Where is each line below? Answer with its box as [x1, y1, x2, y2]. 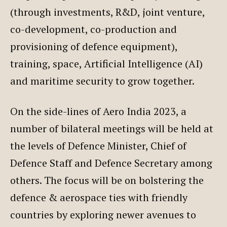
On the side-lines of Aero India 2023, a [10, 104, 186, 118]
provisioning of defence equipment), [10, 39, 177, 53]
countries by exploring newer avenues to [10, 207, 196, 221]
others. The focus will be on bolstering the [10, 173, 204, 187]
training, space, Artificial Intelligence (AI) [10, 56, 203, 70]
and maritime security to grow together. [10, 73, 199, 88]
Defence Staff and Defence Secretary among [10, 156, 212, 170]
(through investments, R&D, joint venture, [10, 5, 205, 19]
